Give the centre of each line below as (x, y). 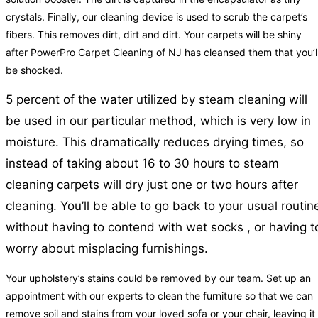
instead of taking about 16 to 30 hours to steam (142, 164)
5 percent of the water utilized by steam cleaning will (157, 100)
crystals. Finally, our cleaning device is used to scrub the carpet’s (157, 17)
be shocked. (34, 70)
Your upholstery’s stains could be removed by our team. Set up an (158, 278)
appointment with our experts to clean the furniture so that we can (159, 296)
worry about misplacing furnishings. (107, 249)
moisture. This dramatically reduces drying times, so (155, 142)
